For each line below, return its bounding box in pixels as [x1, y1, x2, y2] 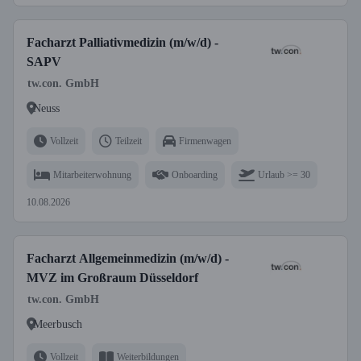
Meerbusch [33, 317, 82, 330]
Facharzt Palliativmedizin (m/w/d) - [27, 35, 218, 49]
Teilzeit [115, 135, 142, 147]
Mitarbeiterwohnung [53, 168, 131, 180]
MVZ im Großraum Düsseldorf [27, 271, 198, 284]
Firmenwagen [179, 135, 231, 147]
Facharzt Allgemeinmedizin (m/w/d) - [27, 251, 229, 265]
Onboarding [172, 168, 218, 180]
